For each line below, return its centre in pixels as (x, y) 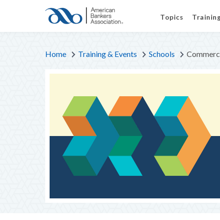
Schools (162, 54)
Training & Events (108, 54)
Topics (172, 17)
